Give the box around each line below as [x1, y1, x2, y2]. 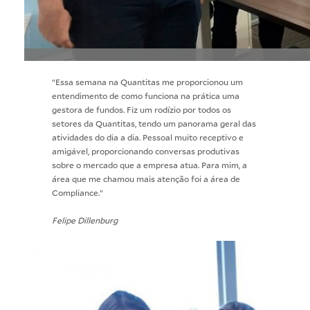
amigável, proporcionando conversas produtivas [52, 145, 239, 156]
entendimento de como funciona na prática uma [52, 89, 239, 101]
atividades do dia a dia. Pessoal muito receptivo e [52, 131, 244, 143]
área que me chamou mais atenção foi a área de [52, 172, 240, 184]
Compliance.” [52, 186, 103, 198]
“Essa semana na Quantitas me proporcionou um [52, 75, 243, 87]
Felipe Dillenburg [52, 214, 118, 226]
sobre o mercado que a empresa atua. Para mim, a [52, 158, 247, 170]
